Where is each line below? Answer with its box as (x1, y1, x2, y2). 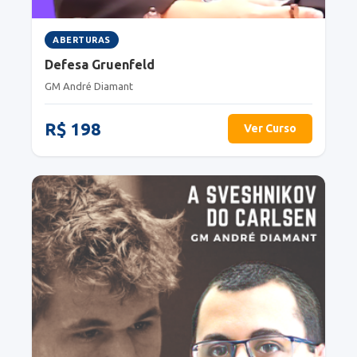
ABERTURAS (53, 35, 111, 45)
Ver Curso (244, 122, 296, 135)
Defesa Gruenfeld (45, 57, 155, 73)
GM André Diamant (45, 80, 133, 92)
